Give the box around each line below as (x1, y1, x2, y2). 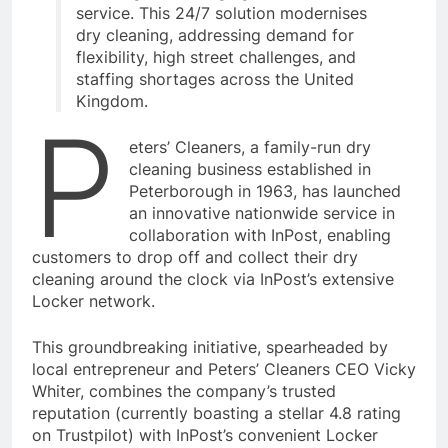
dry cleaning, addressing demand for (76, 25, 354, 46)
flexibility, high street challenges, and (76, 47, 356, 68)
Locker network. (32, 291, 155, 312)
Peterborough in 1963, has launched (129, 181, 402, 202)
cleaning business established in (129, 159, 372, 180)
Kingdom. (76, 91, 148, 112)
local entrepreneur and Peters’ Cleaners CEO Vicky (32, 359, 416, 380)
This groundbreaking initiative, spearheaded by (32, 337, 388, 358)
